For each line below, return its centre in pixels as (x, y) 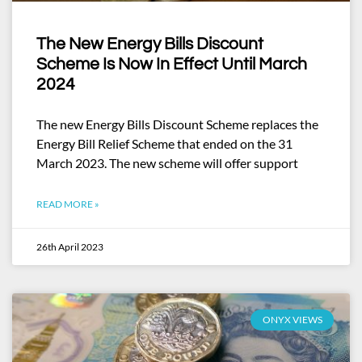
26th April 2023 (70, 247)
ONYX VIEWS (292, 320)
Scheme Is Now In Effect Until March (172, 64)
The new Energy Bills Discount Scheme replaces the (177, 124)
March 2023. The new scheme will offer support (167, 163)
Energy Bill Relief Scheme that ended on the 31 (164, 143)
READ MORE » (68, 204)
